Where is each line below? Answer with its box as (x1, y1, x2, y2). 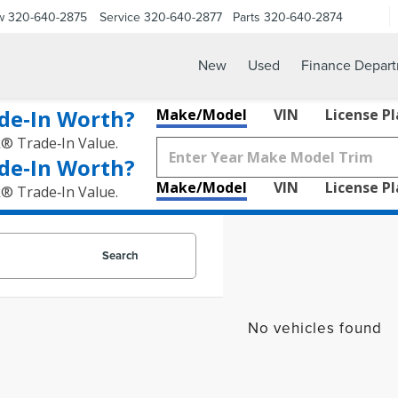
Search (101, 247, 139, 264)
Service (99, 7, 140, 26)
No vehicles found (247, 317, 382, 338)
